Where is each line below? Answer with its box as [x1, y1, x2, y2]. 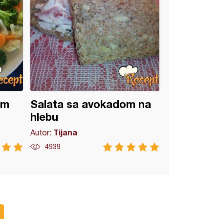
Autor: [30, 128, 54, 137]
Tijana [53, 128, 78, 137]
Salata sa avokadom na [30, 98, 152, 110]
